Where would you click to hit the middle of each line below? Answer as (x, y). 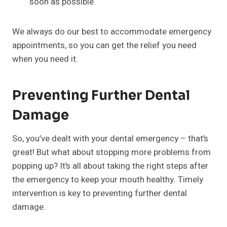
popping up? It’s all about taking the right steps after (110, 166)
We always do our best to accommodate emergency (112, 32)
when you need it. (45, 59)
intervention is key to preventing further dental (100, 194)
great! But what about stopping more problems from (111, 153)
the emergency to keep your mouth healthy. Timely (108, 180)
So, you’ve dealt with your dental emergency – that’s (110, 139)
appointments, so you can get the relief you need (104, 46)
